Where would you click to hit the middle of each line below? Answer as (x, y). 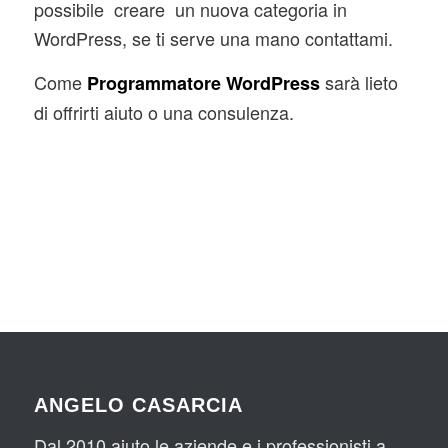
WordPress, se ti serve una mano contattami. (213, 37)
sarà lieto (358, 82)
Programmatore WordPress (203, 83)
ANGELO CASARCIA (138, 404)
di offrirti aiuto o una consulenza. (163, 112)
